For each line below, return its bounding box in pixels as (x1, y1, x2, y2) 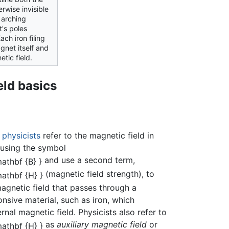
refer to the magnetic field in (40, 130, 154, 141)
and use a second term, (42, 154, 135, 165)
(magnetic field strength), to (43, 168, 155, 179)
